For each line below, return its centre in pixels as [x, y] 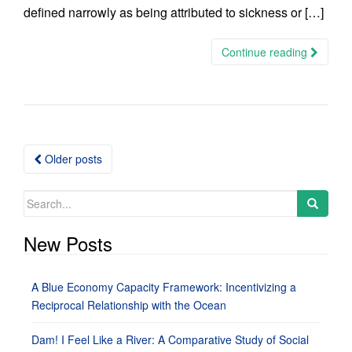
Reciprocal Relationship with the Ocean [129, 305]
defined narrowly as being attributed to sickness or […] [174, 12]
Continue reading [266, 52]
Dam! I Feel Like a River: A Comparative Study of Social [170, 339]
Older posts [72, 159]
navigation [73, 179]
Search [40, 198]
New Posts [68, 243]
